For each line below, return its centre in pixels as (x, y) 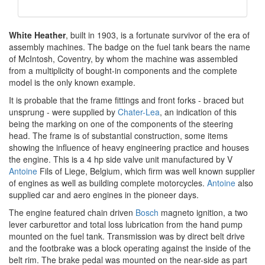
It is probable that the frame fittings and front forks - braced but (126, 100)
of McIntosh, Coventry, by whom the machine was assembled (123, 59)
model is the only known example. (72, 82)
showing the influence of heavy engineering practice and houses (129, 147)
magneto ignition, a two (203, 212)
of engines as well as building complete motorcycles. (108, 183)
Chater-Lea (139, 112)
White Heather (37, 35)
